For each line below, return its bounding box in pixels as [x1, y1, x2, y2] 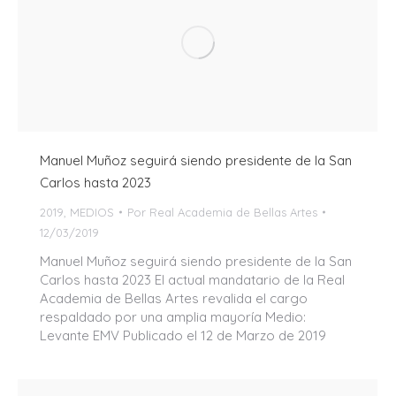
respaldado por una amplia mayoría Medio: [40, 308, 306, 325]
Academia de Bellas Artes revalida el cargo [40, 289, 308, 307]
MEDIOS [70, 204, 114, 219]
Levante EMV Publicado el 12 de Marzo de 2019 [40, 326, 326, 344]
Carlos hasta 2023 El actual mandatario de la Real [40, 270, 345, 288]
